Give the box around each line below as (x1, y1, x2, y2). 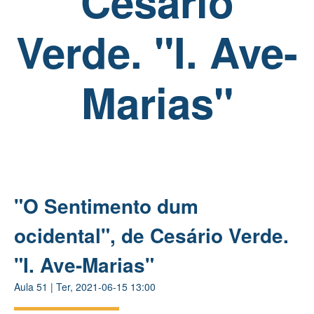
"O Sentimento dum (14, 191, 198, 220)
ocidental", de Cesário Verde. (14, 220, 289, 250)
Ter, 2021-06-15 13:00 (56, 279, 156, 294)
